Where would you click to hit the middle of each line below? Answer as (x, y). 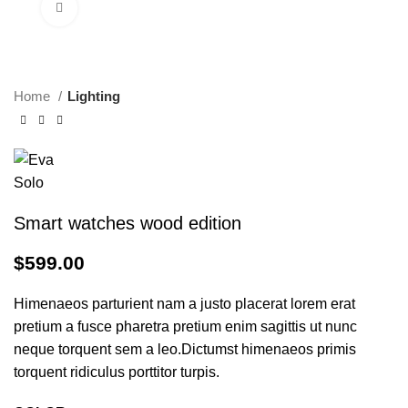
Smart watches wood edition (127, 223)
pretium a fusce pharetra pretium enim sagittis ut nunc (185, 326)
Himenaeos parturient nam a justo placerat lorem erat (184, 304)
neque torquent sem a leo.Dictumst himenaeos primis (185, 349)
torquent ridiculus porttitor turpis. (117, 372)
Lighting (94, 96)
